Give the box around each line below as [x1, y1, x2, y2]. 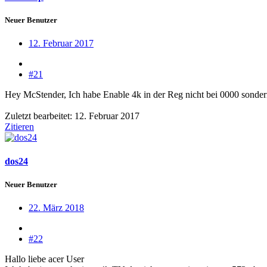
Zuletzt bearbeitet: [5, 111, 74, 122]
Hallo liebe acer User [5, 254, 84, 265]
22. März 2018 [29, 203, 84, 213]
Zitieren [5, 122, 34, 132]
